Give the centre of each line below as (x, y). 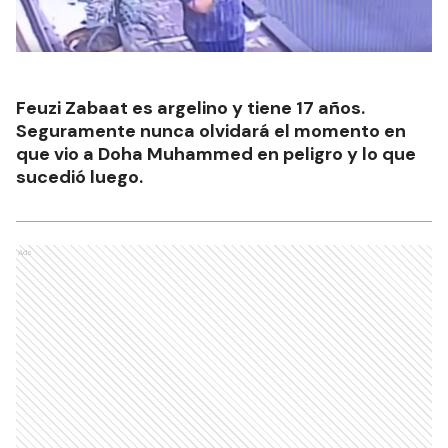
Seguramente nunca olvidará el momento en (211, 130)
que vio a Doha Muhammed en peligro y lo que (216, 153)
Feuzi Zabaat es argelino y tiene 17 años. (190, 107)
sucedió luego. (79, 176)
